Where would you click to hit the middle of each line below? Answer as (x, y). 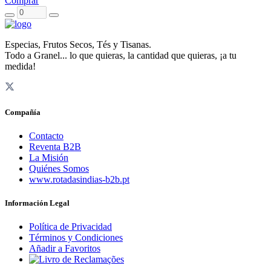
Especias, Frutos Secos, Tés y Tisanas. (78, 45)
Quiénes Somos (59, 168)
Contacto (46, 135)
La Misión (49, 157)
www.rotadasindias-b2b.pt (79, 179)
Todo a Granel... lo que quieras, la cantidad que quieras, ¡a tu (121, 56)
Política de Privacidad (70, 227)
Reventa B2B (55, 146)
